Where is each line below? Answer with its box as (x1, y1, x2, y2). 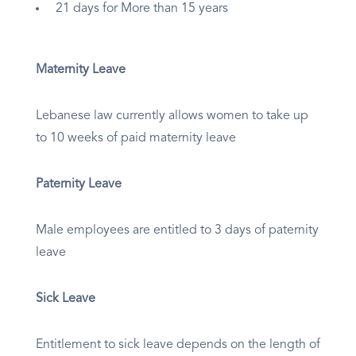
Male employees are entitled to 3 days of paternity (36, 224, 319, 238)
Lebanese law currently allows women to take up (36, 110, 308, 123)
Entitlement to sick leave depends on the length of (36, 339, 320, 352)
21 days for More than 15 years (56, 2, 228, 16)
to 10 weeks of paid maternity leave (36, 132, 239, 145)
